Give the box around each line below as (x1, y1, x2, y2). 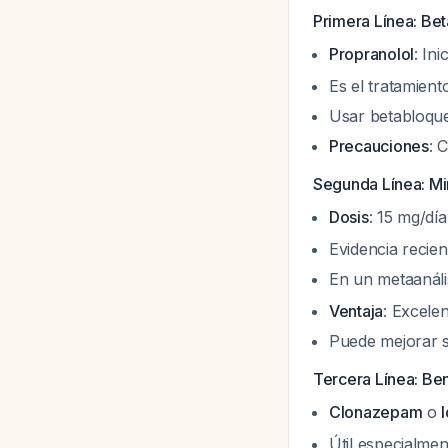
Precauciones (329, 136, 429, 156)
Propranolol (329, 44, 415, 64)
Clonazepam (329, 402, 423, 422)
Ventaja (329, 301, 384, 321)
